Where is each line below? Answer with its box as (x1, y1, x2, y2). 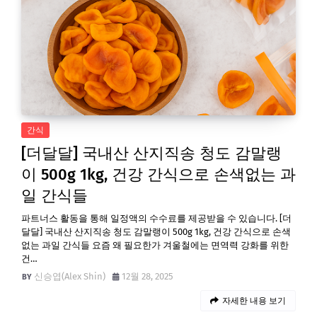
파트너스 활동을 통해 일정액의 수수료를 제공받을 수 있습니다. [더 (21, 213, 292, 224)
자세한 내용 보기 (222, 296, 286, 306)
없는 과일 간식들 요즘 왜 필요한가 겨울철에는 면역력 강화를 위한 (21, 240, 289, 250)
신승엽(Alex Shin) (34, 271, 105, 282)
